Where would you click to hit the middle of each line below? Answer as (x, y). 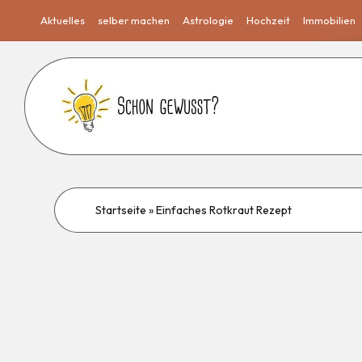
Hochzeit (268, 20)
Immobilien (329, 20)
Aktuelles (63, 20)
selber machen (134, 20)
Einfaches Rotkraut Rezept (224, 210)
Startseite (121, 210)
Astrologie (208, 20)
